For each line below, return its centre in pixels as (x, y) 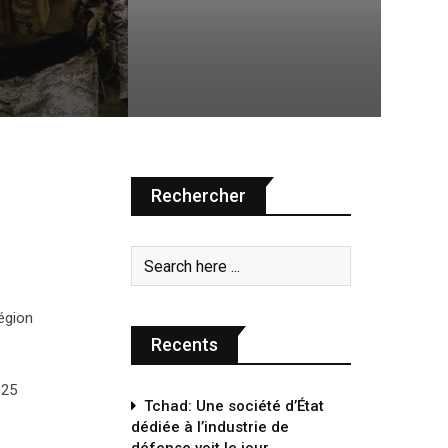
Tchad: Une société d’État (234, 406)
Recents (184, 344)
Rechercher (198, 195)
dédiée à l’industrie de (210, 427)
